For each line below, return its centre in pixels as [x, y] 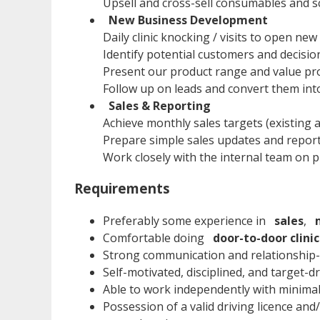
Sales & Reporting [160, 105]
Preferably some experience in [186, 220]
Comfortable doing [155, 237]
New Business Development [188, 20]
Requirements [122, 189]
